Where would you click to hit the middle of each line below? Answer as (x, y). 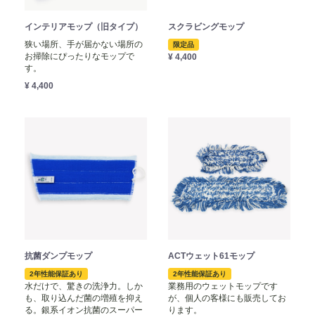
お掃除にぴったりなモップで (79, 57)
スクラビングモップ (206, 27)
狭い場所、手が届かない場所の (84, 45)
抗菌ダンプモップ (58, 256)
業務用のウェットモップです (223, 287)
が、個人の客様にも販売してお (227, 298)
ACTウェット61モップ (211, 256)
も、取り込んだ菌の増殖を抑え (84, 298)
